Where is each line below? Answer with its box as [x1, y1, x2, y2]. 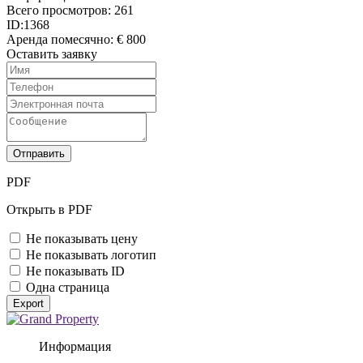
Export [13, 297, 44, 310]
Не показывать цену [26, 231, 138, 246]
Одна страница [26, 280, 109, 294]
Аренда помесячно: [6, 32, 117, 46]
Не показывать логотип [26, 247, 156, 262]
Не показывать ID [26, 263, 125, 278]
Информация [39, 339, 111, 353]
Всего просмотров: [6, 2, 114, 17]
